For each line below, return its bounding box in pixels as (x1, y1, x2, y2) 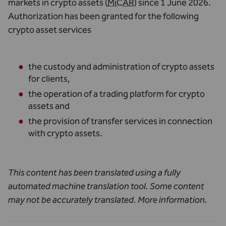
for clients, (28, 73, 70, 84)
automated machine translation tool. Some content (8, 181, 204, 192)
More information (138, 194, 205, 205)
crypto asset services (8, 24, 91, 35)
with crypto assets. (28, 128, 102, 139)
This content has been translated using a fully (8, 167, 181, 178)
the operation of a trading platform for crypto (28, 88, 205, 99)
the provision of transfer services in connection (28, 116, 212, 127)
